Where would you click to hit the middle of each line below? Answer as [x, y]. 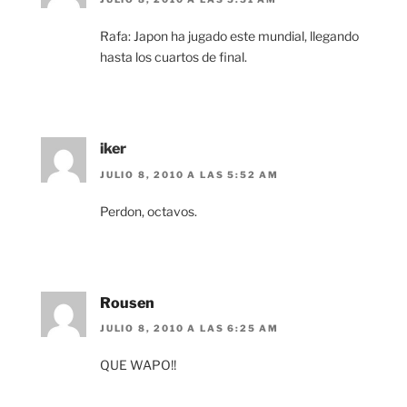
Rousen [127, 303]
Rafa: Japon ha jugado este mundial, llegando [229, 36]
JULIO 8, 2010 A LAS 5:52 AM [190, 174]
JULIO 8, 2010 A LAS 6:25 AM [190, 328]
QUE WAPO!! [138, 365]
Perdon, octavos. [149, 211]
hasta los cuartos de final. [174, 57]
